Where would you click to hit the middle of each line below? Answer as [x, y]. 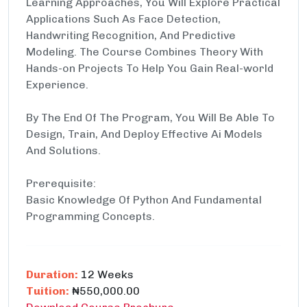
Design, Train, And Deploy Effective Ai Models [144, 134]
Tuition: [48, 291]
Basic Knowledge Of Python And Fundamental [144, 200]
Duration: [52, 274]
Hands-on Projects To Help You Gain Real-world [150, 68]
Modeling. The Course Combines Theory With [145, 52]
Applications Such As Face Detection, [123, 19]
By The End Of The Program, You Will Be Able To [150, 118]
